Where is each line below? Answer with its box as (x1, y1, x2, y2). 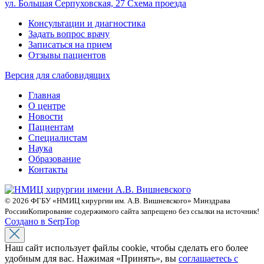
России (5, 206, 28, 216)
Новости (28, 111, 63, 121)
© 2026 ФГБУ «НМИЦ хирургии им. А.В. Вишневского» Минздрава (5, 196, 230, 205)
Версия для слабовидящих (5, 70, 110, 80)
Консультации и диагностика (28, 18, 146, 28)
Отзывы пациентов (28, 49, 106, 60)
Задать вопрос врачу (28, 28, 110, 39)
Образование (28, 153, 81, 164)
